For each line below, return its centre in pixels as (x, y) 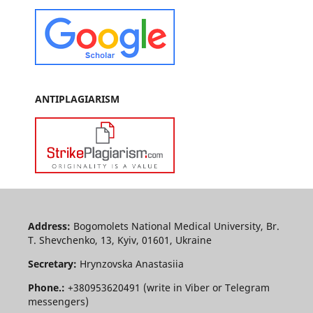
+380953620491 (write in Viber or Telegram (168, 287)
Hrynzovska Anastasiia (131, 263)
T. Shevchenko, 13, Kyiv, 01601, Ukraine (119, 240)
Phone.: (48, 287)
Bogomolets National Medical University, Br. (175, 226)
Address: (49, 226)
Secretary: (53, 263)
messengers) (58, 301)
